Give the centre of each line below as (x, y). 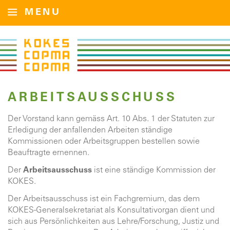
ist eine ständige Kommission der (155, 170)
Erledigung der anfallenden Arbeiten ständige (90, 130)
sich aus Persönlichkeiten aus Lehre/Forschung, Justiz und (113, 222)
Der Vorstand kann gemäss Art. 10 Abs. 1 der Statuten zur (111, 119)
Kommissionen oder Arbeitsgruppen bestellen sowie (104, 142)
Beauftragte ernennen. (49, 153)
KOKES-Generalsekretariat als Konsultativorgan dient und (111, 210)
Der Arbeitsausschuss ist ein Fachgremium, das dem (104, 199)
